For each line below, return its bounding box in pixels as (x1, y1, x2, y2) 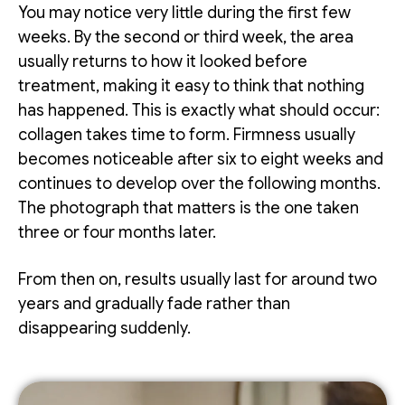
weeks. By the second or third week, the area (18, 27, 353, 48)
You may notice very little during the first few (18, 3, 351, 24)
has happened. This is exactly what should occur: (18, 100, 380, 121)
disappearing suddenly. (18, 318, 191, 339)
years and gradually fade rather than (18, 294, 290, 315)
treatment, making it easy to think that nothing (18, 76, 364, 97)
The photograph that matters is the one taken (18, 198, 359, 219)
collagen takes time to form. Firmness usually (18, 125, 355, 146)
